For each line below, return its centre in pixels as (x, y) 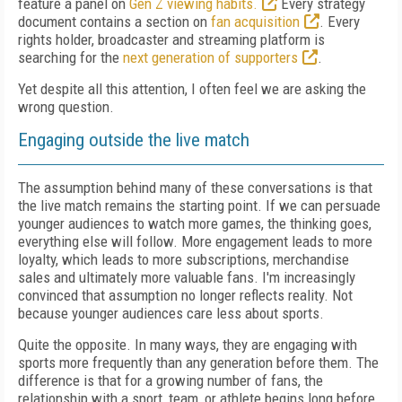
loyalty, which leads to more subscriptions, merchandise (184, 259)
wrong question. (66, 107)
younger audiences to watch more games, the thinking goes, (195, 223)
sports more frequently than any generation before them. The (198, 363)
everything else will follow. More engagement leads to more (195, 241)
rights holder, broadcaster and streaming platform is (171, 39)
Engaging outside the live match (134, 140)
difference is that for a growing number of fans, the (170, 380)
